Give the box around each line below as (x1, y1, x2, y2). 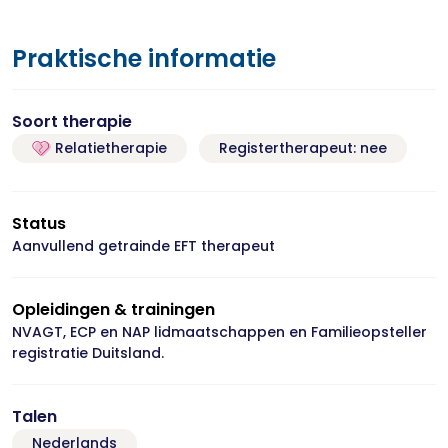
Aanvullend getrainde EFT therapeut (12, 236, 275, 256)
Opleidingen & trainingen (12, 298, 215, 321)
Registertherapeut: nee (218, 138, 387, 158)
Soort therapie (12, 110, 132, 133)
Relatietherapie (50, 138, 167, 158)
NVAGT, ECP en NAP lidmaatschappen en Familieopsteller (12, 322, 427, 342)
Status (12, 212, 66, 235)
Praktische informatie (12, 42, 276, 75)
